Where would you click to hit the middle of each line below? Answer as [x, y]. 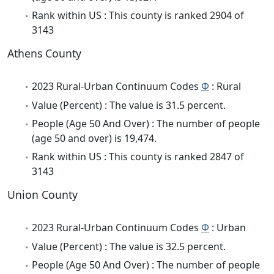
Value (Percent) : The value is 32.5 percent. [129, 246]
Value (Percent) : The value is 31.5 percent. [129, 105]
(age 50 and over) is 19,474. [94, 139]
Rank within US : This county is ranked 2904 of [138, 16]
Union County [43, 195]
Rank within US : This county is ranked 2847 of [138, 157]
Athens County [44, 54]
